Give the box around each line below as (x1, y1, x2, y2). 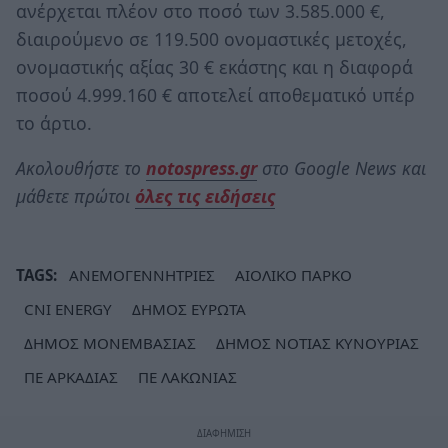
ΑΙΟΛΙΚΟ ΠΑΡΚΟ (235, 264, 352, 285)
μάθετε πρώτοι (16, 184, 135, 209)
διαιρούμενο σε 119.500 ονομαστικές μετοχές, (16, 26, 407, 51)
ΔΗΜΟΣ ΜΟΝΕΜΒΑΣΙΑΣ (24, 332, 196, 353)
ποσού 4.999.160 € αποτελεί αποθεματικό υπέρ (16, 82, 415, 107)
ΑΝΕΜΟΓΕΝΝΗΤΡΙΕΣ (69, 264, 215, 285)
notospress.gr (146, 156, 257, 181)
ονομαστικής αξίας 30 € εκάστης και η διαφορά (16, 54, 413, 79)
